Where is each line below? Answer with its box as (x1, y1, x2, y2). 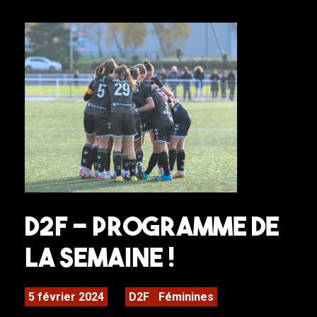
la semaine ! (25, 241, 175, 274)
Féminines (158, 290, 214, 304)
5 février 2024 (28, 290, 104, 304)
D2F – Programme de (25, 209, 279, 243)
